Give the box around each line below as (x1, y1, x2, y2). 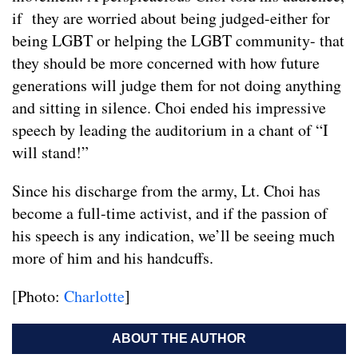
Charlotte (64, 284, 125, 307)
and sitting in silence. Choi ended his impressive (12, 96, 326, 118)
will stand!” (12, 141, 89, 163)
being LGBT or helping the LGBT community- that (12, 29, 344, 51)
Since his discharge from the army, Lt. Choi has (12, 179, 320, 201)
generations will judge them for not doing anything (12, 74, 341, 96)
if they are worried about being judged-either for (12, 6, 330, 29)
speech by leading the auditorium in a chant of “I (12, 118, 328, 141)
